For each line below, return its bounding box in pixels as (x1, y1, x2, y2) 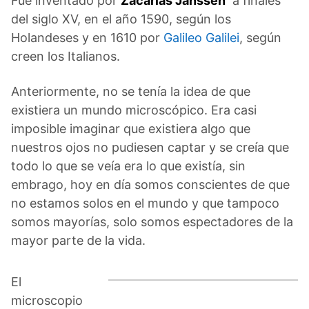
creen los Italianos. (11, 48, 120, 63)
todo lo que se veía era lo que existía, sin (11, 158, 246, 173)
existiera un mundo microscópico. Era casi (11, 102, 257, 117)
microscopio (11, 292, 83, 308)
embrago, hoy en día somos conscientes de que (11, 177, 290, 192)
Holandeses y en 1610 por (11, 30, 163, 45)
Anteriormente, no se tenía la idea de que (11, 83, 250, 99)
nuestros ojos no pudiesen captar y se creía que (11, 139, 289, 154)
